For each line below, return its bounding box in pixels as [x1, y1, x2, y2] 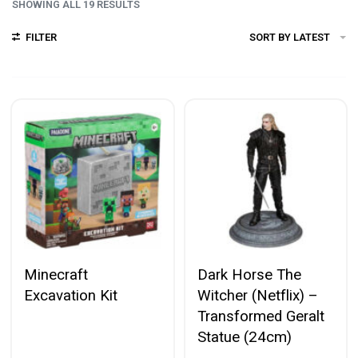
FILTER [25, 30, 57, 43]
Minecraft [24, 265, 88, 284]
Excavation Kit [24, 286, 117, 304]
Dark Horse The [197, 265, 301, 284]
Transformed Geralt [197, 307, 324, 325]
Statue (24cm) [197, 328, 292, 346]
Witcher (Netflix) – [197, 286, 318, 304]
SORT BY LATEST [249, 30, 330, 43]
